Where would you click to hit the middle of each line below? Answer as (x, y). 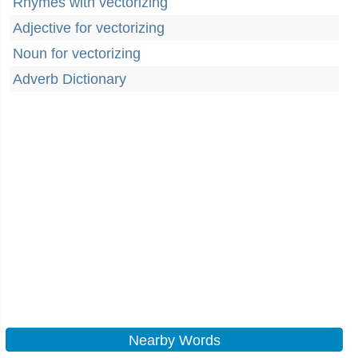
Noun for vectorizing (77, 54)
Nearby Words (174, 340)
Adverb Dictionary (70, 79)
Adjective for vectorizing (89, 28)
